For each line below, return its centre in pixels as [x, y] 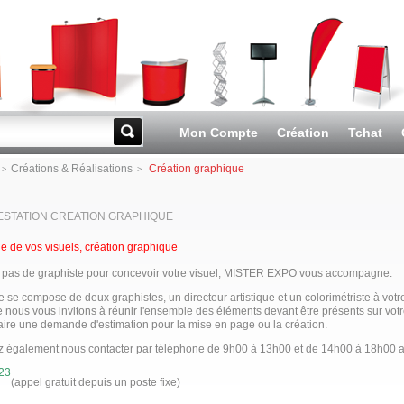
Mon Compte [219, 133]
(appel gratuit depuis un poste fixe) [96, 382]
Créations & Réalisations [72, 169]
